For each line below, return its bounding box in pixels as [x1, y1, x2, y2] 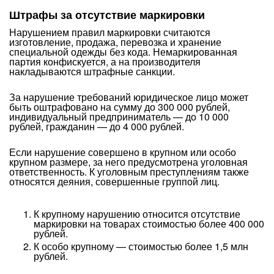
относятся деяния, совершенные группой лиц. [9, 174, 220, 188]
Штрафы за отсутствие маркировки [9, 7, 205, 23]
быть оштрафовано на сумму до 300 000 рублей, [9, 100, 230, 114]
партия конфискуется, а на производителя [9, 54, 201, 68]
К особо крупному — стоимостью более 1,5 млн [34, 239, 248, 253]
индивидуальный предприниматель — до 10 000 [9, 109, 229, 124]
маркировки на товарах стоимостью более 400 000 [34, 217, 264, 231]
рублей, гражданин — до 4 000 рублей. [9, 119, 184, 133]
